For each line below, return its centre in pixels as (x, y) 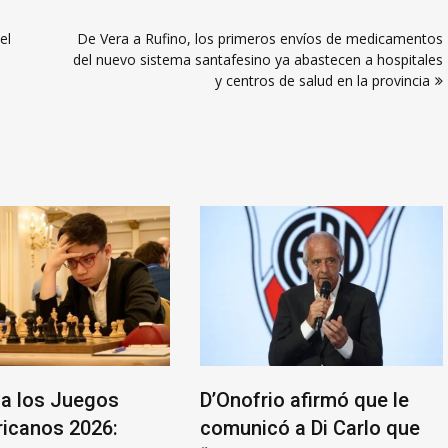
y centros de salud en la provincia (322, 80)
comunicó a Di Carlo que (310, 427)
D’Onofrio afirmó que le (304, 399)
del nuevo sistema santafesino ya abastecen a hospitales (258, 59)
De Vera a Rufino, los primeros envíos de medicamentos (260, 38)
